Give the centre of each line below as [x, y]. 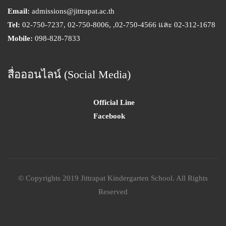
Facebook [109, 116]
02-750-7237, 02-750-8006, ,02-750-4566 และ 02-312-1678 [118, 24]
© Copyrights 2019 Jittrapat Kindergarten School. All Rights [113, 178]
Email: [19, 11]
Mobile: [20, 38]
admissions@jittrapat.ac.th [72, 11]
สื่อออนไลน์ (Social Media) [69, 74]
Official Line [114, 102]
